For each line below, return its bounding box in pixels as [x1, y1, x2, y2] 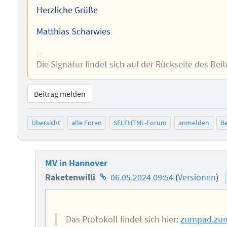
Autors [96, 200, 122, 211]
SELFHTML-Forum [113, 118, 167, 128]
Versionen [177, 172, 216, 183]
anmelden [178, 118, 209, 128]
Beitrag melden [33, 88, 86, 99]
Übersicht [31, 118, 60, 128]
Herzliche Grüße [36, 5, 98, 16]
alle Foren [71, 118, 102, 128]
